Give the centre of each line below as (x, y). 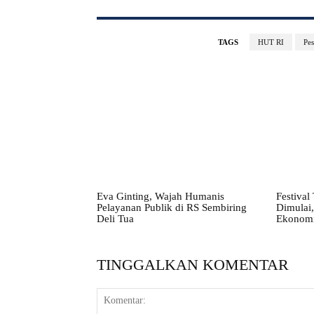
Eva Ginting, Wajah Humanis (161, 196)
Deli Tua (115, 218)
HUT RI (271, 42)
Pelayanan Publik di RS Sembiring (172, 207)
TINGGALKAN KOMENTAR (193, 264)
